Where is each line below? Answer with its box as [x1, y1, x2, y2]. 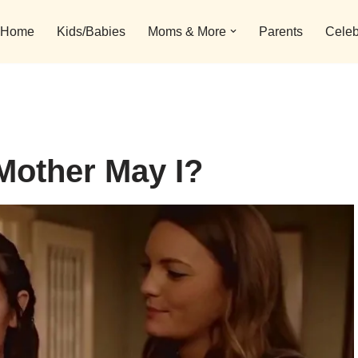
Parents [259, 25, 303, 39]
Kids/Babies [57, 25, 125, 39]
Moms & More [148, 25, 226, 39]
